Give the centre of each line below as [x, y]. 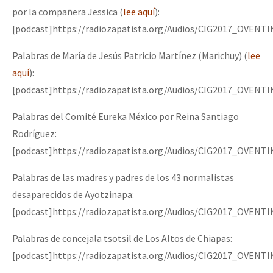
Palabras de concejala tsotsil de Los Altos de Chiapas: [122, 238]
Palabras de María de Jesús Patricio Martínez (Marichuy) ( [130, 55]
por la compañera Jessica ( [68, 11]
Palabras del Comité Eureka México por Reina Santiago [126, 116]
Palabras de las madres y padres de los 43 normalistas [123, 177]
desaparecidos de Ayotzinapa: [73, 194]
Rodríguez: [34, 133]
